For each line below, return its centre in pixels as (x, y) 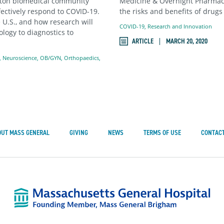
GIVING (78, 133)
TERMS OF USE (162, 133)
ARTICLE (143, 41)
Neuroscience (20, 57)
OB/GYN (50, 57)
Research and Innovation (180, 26)
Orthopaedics (81, 57)
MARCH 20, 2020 (187, 41)
